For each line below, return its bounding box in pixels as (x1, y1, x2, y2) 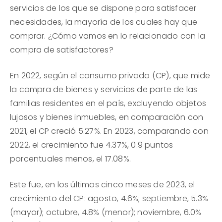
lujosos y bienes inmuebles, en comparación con (10, 111, 204, 123)
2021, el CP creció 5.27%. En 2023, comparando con (10, 125, 209, 137)
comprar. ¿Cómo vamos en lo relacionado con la (10, 30, 206, 42)
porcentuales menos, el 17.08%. (10, 153, 131, 165)
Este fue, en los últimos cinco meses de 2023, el (10, 179, 195, 191)
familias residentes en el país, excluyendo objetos (10, 98, 207, 110)
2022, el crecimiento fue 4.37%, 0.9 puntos (10, 139, 173, 151)
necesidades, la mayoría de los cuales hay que (10, 16, 198, 28)
